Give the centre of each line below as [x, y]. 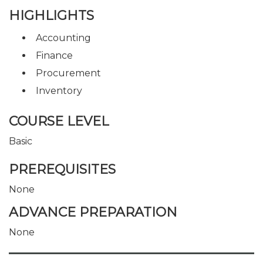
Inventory [59, 90]
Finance [54, 55]
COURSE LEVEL [59, 121]
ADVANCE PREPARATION [93, 212]
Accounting [63, 38]
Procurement [68, 73]
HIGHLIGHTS [51, 15]
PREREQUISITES [62, 169]
